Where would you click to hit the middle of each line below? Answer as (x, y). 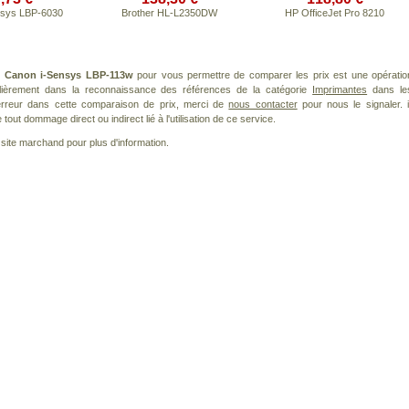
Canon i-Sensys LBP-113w (68, 75)
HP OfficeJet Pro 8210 (335, 13)
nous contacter (263, 104)
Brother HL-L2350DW (169, 13)
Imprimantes (340, 89)
